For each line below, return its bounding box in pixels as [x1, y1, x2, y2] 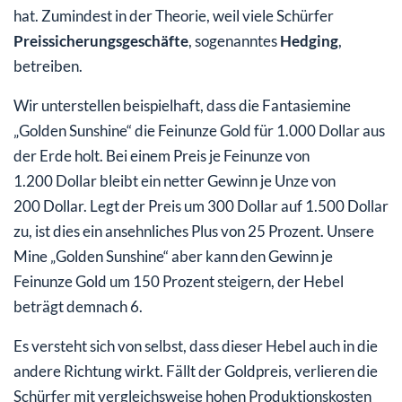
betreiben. [13, 57, 83, 76]
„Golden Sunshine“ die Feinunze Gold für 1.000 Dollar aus [13, 121, 385, 141]
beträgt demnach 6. [13, 297, 143, 317]
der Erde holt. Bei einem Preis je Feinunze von [13, 146, 310, 166]
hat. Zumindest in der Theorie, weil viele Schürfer [13, 6, 334, 26]
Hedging [280, 31, 338, 51]
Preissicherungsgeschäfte [13, 31, 188, 51]
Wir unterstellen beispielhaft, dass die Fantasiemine [13, 96, 351, 116]
